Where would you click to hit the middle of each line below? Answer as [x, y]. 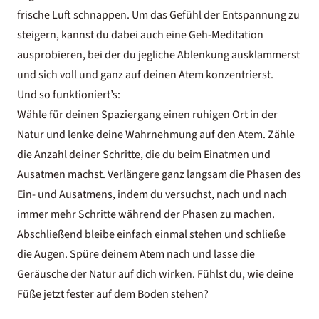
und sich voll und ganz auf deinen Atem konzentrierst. [145, 75]
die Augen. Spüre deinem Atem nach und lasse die [136, 254]
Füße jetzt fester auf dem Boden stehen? [113, 294]
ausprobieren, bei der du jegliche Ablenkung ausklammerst [158, 55]
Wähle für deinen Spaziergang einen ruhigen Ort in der [147, 115]
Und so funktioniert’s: [69, 95]
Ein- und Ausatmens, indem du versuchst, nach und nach [152, 194]
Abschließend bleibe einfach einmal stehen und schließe [151, 234]
